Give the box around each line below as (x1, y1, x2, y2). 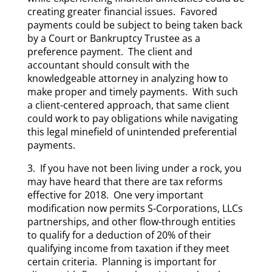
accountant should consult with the (27, 58, 189, 72)
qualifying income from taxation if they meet (27, 242, 229, 255)
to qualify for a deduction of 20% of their (27, 228, 211, 242)
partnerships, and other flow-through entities (27, 215, 236, 228)
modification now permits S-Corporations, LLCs (27, 202, 243, 215)
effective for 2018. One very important (27, 188, 203, 202)
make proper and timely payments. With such (27, 85, 238, 98)
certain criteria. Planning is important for (27, 255, 217, 268)
